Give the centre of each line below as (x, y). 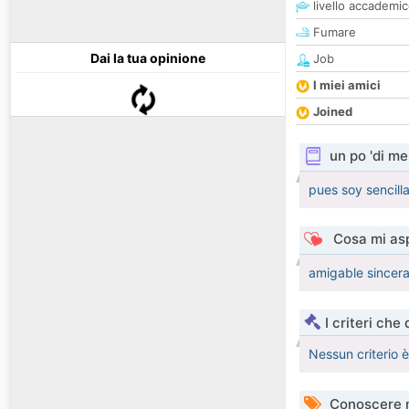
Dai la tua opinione (148, 58)
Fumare (333, 32)
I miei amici (347, 85)
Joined (333, 112)
